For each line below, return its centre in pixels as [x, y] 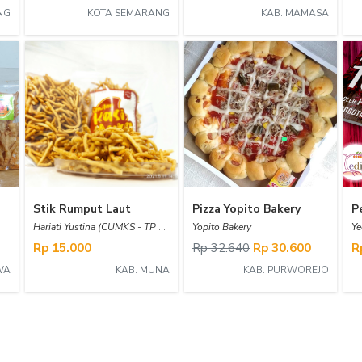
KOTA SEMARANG [128, 13]
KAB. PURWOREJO [286, 270]
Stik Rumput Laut [82, 209]
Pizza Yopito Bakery [246, 209]
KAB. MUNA [143, 270]
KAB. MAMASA [295, 13]
